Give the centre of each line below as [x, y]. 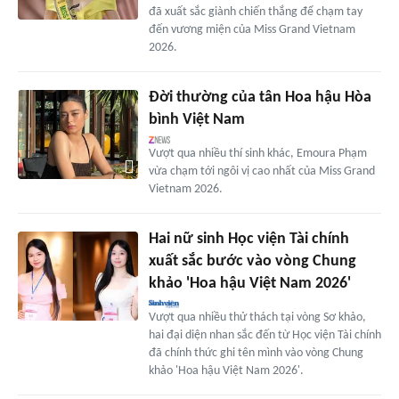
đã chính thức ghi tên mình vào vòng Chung [256, 353]
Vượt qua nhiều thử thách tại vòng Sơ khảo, [257, 317]
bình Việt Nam [196, 119]
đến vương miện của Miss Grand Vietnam [252, 29]
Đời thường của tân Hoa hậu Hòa [260, 97]
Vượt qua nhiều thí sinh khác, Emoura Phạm [257, 153]
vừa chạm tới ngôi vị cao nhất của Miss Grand [261, 171]
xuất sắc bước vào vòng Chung [252, 261]
